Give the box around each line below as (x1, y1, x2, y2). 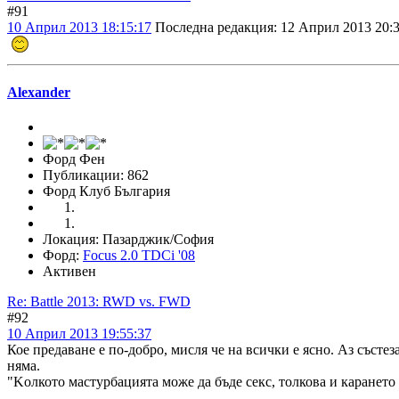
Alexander (7, 85, 70, 101)
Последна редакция (155, 19, 273, 35)
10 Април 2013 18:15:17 (7, 19, 151, 35)
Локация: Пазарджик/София (43, 232, 214, 248)
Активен (43, 264, 96, 280)
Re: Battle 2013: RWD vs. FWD (7, 294, 191, 310)
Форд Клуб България (43, 183, 170, 199)
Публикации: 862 (43, 167, 149, 183)
